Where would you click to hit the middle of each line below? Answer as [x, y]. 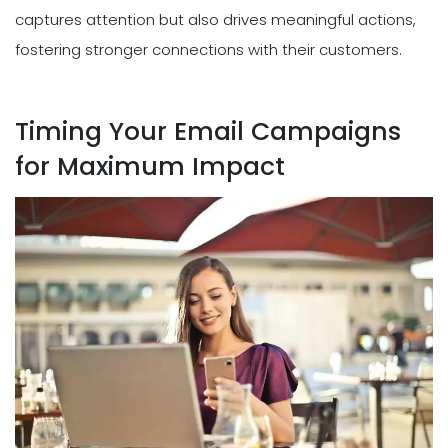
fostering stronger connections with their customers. [208, 49]
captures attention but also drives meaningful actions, [215, 19]
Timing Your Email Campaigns [208, 131]
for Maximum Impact [150, 166]
